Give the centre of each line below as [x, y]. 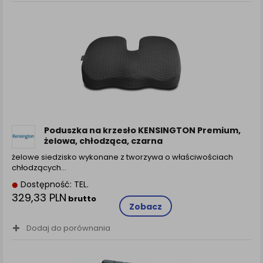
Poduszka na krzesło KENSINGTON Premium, [142, 130]
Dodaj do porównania [68, 228]
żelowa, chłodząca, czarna [103, 141]
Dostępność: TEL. [53, 184]
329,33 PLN [39, 197]
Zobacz [145, 206]
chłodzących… [39, 167]
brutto [81, 198]
